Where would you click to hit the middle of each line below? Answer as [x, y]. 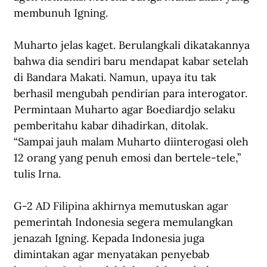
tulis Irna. [37, 174]
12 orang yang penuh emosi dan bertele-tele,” [129, 158]
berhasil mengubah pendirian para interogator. [132, 94]
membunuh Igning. [61, 13]
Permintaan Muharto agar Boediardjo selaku [126, 110]
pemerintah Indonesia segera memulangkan [125, 222]
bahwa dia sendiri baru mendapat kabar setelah [133, 61]
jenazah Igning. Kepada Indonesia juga [111, 238]
